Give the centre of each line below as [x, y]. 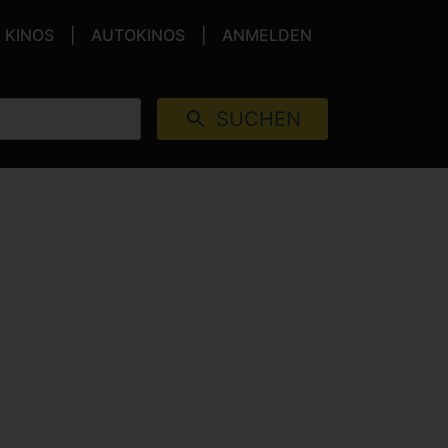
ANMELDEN [267, 35]
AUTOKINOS [138, 35]
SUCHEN [259, 119]
